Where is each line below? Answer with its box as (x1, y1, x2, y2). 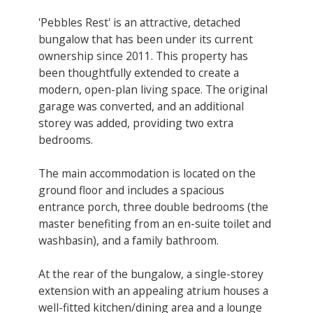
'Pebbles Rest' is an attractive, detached (38, 14, 240, 30)
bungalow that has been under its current (38, 31, 253, 47)
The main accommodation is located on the (38, 165, 256, 181)
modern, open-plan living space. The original (38, 81, 268, 97)
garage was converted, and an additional (38, 98, 244, 114)
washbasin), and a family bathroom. (38, 232, 219, 248)
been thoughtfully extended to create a (38, 64, 239, 80)
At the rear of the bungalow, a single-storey (38, 265, 263, 282)
